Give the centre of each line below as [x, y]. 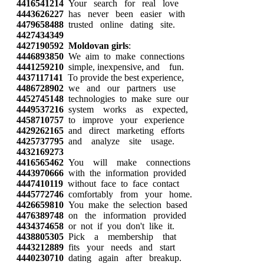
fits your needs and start [119, 247]
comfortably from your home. [128, 194]
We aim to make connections [124, 56]
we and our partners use [120, 88]
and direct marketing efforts [124, 131]
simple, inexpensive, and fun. [124, 67]
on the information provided [125, 215]
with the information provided [125, 173]
